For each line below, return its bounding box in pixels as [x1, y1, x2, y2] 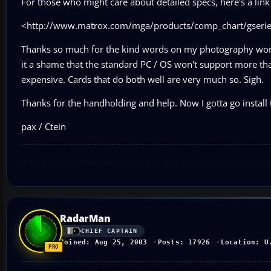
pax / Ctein [21, 120, 66, 132]
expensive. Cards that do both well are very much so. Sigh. [21, 73, 264, 85]
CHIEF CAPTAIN [81, 227, 138, 235]
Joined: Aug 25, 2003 [60, 238, 148, 246]
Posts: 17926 [157, 238, 211, 246]
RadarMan [60, 211, 111, 225]
